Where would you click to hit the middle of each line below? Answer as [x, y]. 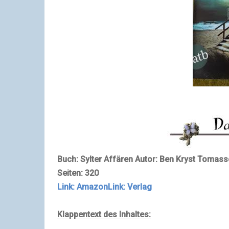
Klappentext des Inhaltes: [104, 214]
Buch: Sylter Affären [95, 159]
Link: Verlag [130, 187]
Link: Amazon [83, 187]
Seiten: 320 [78, 173]
